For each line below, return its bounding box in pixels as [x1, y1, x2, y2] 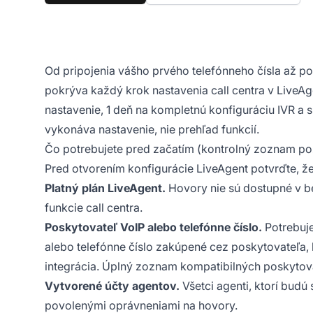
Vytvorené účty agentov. [45, 278, 180, 293]
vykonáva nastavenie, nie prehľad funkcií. [45, 122, 259, 136]
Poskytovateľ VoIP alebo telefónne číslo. [45, 219, 262, 234]
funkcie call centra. [45, 200, 143, 214]
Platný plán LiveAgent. [45, 180, 166, 195]
